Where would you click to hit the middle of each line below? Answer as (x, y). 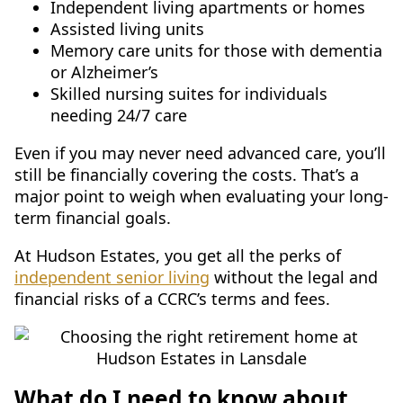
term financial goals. (93, 218)
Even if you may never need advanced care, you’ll (200, 153)
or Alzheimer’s (104, 72)
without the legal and (294, 278)
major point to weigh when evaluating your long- (201, 197)
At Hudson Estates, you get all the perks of (178, 256)
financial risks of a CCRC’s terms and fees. (172, 299)
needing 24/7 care (119, 116)
